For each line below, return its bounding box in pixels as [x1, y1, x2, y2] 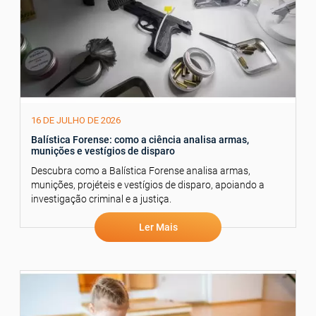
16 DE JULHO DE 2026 [31, 115, 121, 126]
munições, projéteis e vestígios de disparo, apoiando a [31, 179, 265, 191]
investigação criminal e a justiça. [31, 193, 171, 205]
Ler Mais [138, 221, 178, 233]
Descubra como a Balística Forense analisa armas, [31, 165, 250, 177]
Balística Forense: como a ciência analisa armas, [31, 134, 249, 146]
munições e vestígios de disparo [31, 145, 175, 157]
